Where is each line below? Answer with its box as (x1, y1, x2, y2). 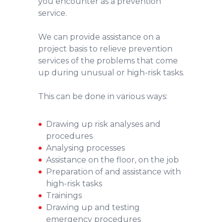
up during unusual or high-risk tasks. (38, 67, 184, 77)
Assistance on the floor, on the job (46, 155, 179, 165)
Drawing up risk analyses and (46, 119, 161, 129)
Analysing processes (46, 143, 125, 153)
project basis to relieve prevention (38, 44, 172, 54)
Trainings (46, 190, 82, 200)
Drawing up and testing (46, 202, 140, 212)
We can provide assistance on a (38, 32, 160, 42)
